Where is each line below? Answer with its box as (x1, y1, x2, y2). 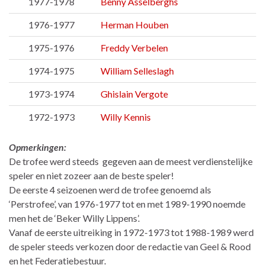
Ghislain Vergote (101, 88, 168, 100)
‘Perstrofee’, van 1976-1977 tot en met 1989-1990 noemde (9, 198, 245, 210)
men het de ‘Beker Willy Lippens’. (9, 212, 140, 224)
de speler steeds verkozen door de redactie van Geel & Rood (9, 241, 251, 253)
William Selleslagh (101, 65, 174, 77)
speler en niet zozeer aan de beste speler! (9, 170, 174, 182)
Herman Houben (101, 19, 169, 31)
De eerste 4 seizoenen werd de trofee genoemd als (9, 184, 211, 196)
